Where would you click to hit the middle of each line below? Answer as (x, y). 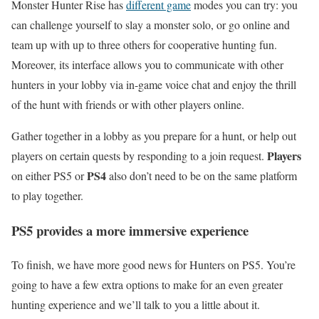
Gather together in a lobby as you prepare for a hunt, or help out (154, 135)
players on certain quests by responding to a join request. (139, 155)
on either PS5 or (49, 175)
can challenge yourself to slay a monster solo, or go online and (151, 24)
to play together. (47, 195)
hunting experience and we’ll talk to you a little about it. (136, 305)
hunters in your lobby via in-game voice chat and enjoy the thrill (154, 84)
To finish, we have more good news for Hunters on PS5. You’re (153, 265)
